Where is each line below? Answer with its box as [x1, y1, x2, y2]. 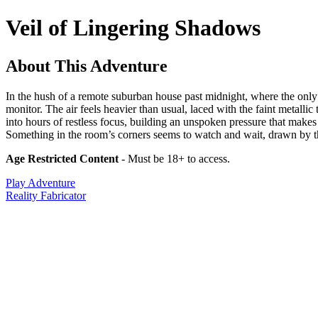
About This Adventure [6, 56, 168, 75]
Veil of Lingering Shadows [6, 15, 261, 41]
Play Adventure [6, 176, 75, 189]
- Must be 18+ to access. [119, 152, 230, 165]
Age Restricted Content [6, 152, 119, 165]
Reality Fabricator [6, 189, 86, 202]
